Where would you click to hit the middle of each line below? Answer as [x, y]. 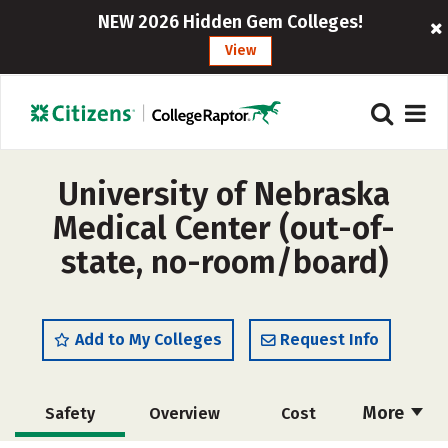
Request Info [329, 339]
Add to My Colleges [148, 339]
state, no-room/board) [224, 262]
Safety [70, 413]
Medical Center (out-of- [224, 228]
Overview [184, 413]
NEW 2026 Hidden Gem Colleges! [231, 22]
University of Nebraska [224, 194]
